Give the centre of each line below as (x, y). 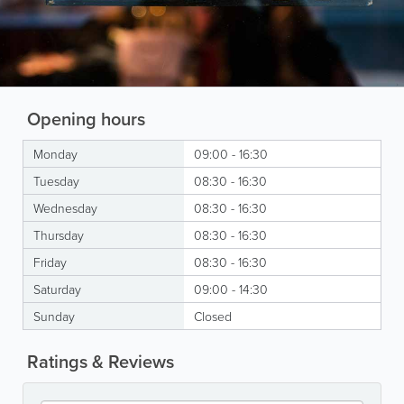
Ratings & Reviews (98, 361)
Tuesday (56, 180)
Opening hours (84, 118)
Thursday (59, 234)
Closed (213, 316)
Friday (50, 262)
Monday (55, 153)
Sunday (54, 316)
